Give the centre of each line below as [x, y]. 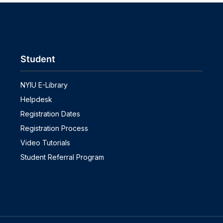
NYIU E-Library [44, 85]
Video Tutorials [45, 142]
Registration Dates [50, 113]
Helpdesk [36, 99]
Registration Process [54, 128]
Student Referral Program [62, 157]
